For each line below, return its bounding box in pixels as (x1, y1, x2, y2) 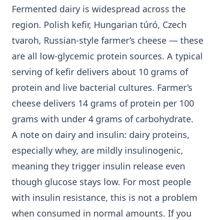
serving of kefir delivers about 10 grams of (12, 66, 188, 78)
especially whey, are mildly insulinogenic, (12, 144, 183, 157)
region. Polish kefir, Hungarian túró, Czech (12, 19, 187, 31)
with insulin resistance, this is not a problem (12, 192, 197, 204)
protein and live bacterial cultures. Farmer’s (12, 82, 192, 94)
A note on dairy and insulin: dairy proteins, (12, 129, 190, 141)
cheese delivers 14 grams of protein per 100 (12, 97, 194, 110)
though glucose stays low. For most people (12, 176, 191, 188)
